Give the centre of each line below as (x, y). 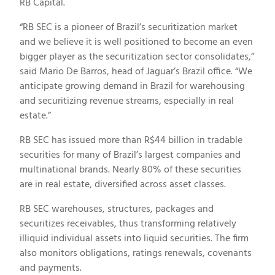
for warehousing (209, 86)
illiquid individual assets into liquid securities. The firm (134, 238)
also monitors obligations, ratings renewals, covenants (136, 253)
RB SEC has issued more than (82, 140)
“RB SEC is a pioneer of (68, 27)
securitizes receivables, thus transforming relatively (128, 223)
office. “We (229, 71)
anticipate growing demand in (85, 86)
